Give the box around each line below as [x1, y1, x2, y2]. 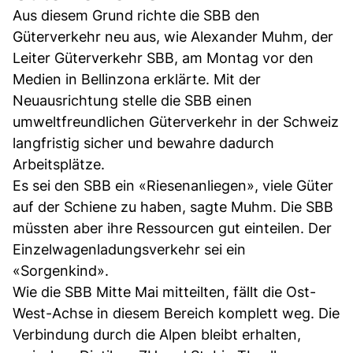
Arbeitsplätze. [13, 155, 105, 173]
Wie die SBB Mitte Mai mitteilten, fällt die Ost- [13, 283, 316, 300]
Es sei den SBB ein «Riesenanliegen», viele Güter [13, 176, 333, 194]
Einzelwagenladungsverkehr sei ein [13, 240, 246, 258]
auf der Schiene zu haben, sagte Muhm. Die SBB [13, 198, 333, 215]
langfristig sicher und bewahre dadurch [13, 134, 274, 151]
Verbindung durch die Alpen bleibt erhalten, [13, 325, 301, 343]
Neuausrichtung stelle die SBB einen [13, 91, 252, 109]
